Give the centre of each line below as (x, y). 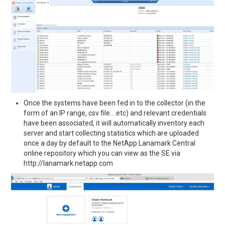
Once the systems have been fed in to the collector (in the (115, 103)
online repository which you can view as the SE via (102, 153)
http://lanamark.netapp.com (69, 163)
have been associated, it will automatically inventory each (114, 123)
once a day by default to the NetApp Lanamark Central (110, 143)
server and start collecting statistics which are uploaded (111, 133)
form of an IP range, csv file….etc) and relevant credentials (115, 113)
